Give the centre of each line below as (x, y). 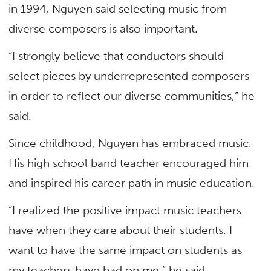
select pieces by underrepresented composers (129, 76)
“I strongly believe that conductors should (116, 56)
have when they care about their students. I (121, 230)
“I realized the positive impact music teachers (125, 211)
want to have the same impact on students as (126, 250)
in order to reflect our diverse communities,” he (132, 96)
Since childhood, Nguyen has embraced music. (130, 143)
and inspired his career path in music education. (132, 183)
